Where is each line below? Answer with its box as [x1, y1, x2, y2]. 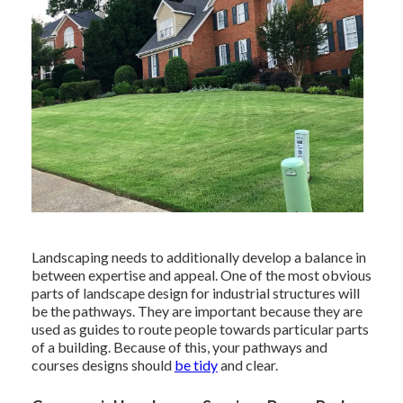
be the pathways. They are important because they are [31, 302, 363, 320]
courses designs [31, 356, 129, 374]
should [128, 356, 175, 374]
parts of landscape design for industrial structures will [31, 284, 360, 302]
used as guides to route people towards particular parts [31, 320, 369, 338]
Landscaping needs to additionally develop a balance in [31, 248, 366, 266]
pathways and [239, 338, 327, 356]
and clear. [217, 356, 278, 374]
